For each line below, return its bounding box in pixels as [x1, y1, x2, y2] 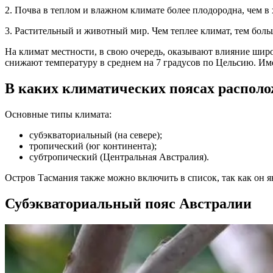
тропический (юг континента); [29, 141, 157, 152]
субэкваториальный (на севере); [29, 130, 162, 141]
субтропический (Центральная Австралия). [29, 152, 209, 163]
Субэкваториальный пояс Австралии [5, 196, 252, 212]
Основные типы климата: [5, 109, 112, 120]
